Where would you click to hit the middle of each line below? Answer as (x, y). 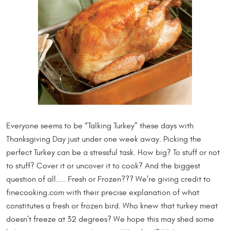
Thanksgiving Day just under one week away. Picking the (104, 139)
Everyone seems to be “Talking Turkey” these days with (100, 126)
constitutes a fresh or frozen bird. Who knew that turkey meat (112, 206)
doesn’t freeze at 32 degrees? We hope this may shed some (110, 219)
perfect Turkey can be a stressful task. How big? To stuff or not (113, 153)
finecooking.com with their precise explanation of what (103, 193)
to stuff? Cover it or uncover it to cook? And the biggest (103, 166)
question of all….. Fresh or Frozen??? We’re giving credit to (108, 179)
